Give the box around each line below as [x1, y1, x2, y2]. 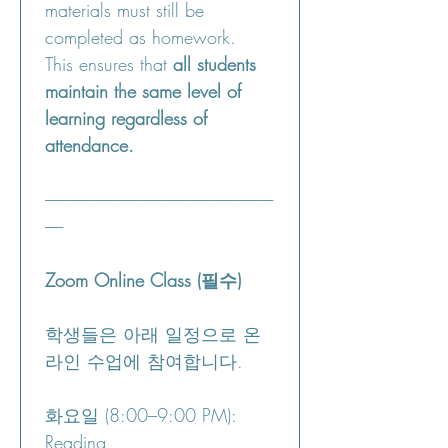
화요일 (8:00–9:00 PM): [45, 403, 237, 427]
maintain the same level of [45, 79, 241, 103]
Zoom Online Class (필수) [45, 268, 241, 292]
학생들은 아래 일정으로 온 [45, 322, 261, 346]
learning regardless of [45, 106, 207, 130]
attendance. [45, 133, 134, 157]
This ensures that [45, 52, 173, 76]
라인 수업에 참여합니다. [45, 349, 243, 373]
